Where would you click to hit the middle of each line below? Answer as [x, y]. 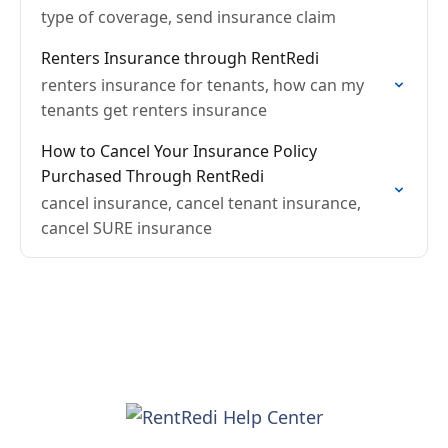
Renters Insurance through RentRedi [180, 58]
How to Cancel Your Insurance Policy [179, 151]
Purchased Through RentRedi [152, 176]
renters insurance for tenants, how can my [202, 85]
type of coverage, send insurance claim [188, 17]
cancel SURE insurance [126, 228]
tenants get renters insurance [154, 110]
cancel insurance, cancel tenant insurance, [201, 203]
